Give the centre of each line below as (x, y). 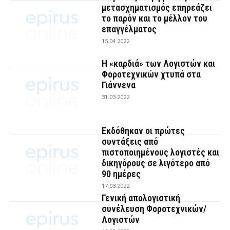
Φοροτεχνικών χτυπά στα (151, 74)
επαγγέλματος (129, 29)
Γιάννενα (119, 85)
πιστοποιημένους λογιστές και (161, 152)
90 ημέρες (121, 174)
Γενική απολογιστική (141, 198)
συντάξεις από (130, 142)
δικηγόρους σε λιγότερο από (156, 163)
